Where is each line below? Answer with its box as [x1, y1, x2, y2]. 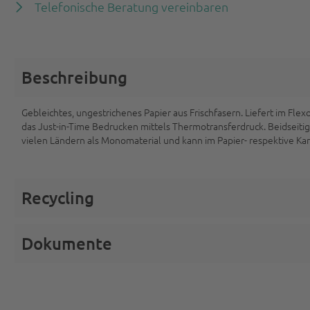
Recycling [21, 187, 95, 208]
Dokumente [21, 232, 113, 254]
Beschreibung [21, 66, 128, 88]
